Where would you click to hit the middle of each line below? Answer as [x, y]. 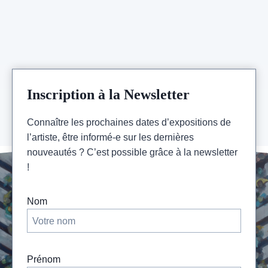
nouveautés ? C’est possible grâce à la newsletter [132, 153]
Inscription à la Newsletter [108, 95]
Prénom [44, 260]
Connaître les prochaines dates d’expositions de [129, 123]
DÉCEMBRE [113, 43]
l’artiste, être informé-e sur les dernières [110, 138]
